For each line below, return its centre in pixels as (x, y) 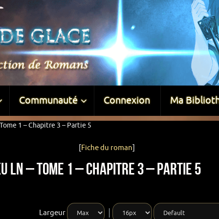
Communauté (48, 100)
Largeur (52, 213)
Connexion (127, 100)
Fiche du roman (107, 148)
